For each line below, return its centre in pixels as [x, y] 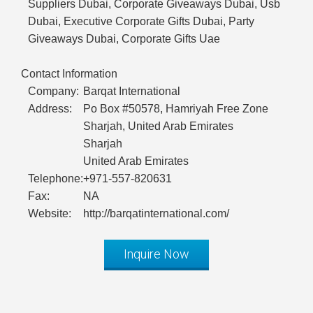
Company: [53, 92]
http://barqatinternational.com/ [156, 214]
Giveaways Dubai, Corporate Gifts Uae [124, 39]
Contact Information [69, 74]
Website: [50, 214]
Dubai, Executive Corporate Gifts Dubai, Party [141, 22]
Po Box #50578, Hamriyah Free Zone [176, 109]
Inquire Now [156, 254]
